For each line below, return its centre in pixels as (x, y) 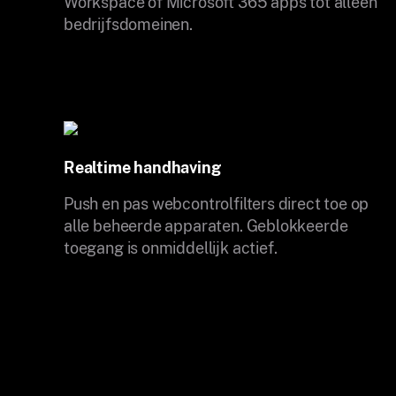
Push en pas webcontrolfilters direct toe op (217, 203)
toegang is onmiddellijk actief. (171, 247)
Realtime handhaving (142, 167)
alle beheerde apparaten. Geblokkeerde (206, 225)
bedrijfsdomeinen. (128, 24)
